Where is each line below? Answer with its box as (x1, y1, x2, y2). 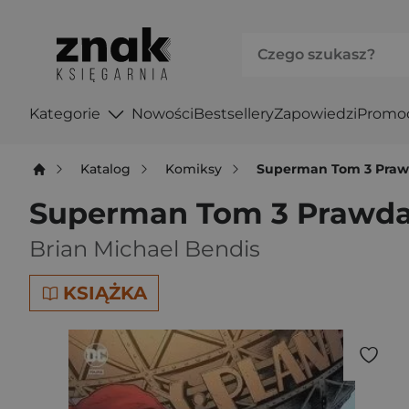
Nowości (131, 104, 194, 122)
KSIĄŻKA (63, 282, 147, 304)
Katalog (80, 160, 131, 177)
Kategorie (29, 104, 100, 122)
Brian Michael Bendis (29, 236, 260, 262)
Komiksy (165, 160, 223, 177)
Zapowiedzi (273, 104, 357, 122)
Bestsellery (193, 104, 274, 122)
